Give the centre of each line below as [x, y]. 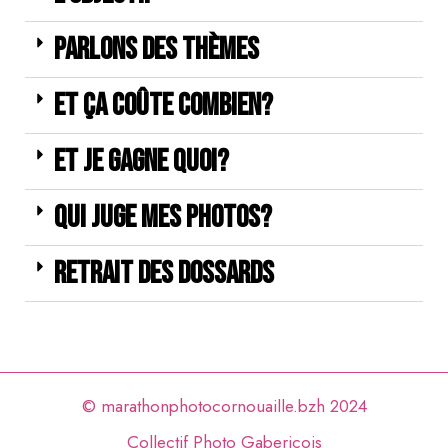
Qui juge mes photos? [163, 217]
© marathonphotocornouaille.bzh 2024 [224, 406]
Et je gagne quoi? [141, 161]
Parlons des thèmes [156, 49]
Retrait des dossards [164, 273]
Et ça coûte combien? [163, 105]
